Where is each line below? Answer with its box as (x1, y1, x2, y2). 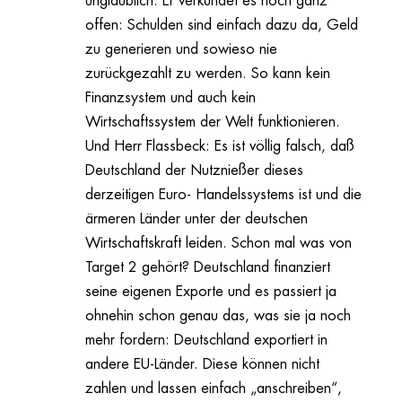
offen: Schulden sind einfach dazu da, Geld (84, 17, 358, 32)
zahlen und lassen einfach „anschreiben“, (84, 380, 342, 396)
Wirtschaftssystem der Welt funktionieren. (84, 114, 340, 129)
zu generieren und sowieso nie (84, 41, 277, 57)
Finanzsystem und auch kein (84, 90, 256, 105)
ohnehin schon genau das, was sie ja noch (84, 308, 351, 323)
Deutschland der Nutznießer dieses (84, 162, 303, 178)
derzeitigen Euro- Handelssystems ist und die (84, 187, 362, 202)
